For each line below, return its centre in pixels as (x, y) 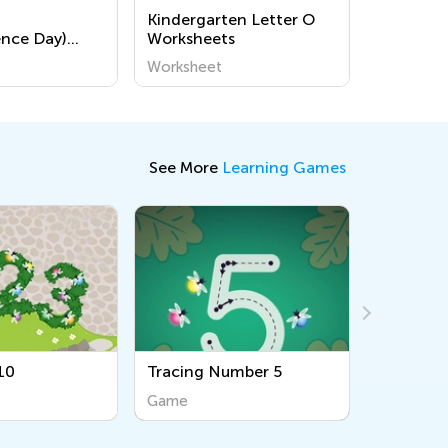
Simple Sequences (313, 371)
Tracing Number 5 (81, 371)
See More (185, 167)
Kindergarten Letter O (231, 19)
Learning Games (284, 167)
